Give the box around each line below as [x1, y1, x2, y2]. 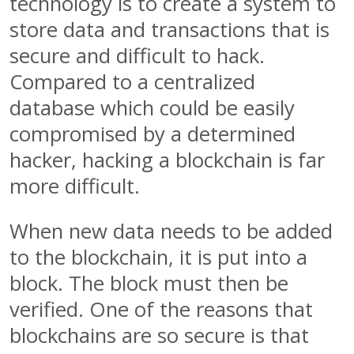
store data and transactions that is [9, 15, 330, 43]
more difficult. [9, 171, 140, 200]
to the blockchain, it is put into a [9, 243, 307, 271]
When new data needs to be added [9, 217, 333, 245]
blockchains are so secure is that [9, 321, 309, 349]
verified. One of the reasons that [9, 295, 313, 323]
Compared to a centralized [9, 67, 255, 96]
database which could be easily [9, 93, 295, 122]
